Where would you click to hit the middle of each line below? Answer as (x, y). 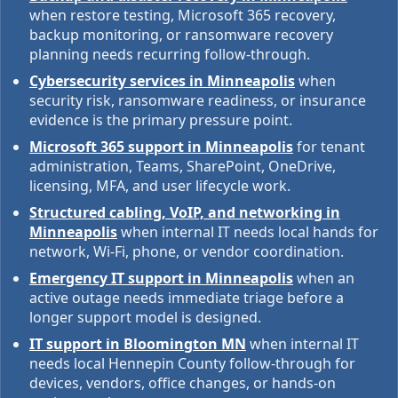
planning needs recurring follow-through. (170, 54)
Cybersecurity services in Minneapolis (162, 81)
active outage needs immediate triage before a (187, 298)
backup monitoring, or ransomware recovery (181, 35)
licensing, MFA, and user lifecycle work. (160, 186)
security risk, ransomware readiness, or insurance (198, 100)
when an (326, 278)
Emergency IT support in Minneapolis (161, 278)
